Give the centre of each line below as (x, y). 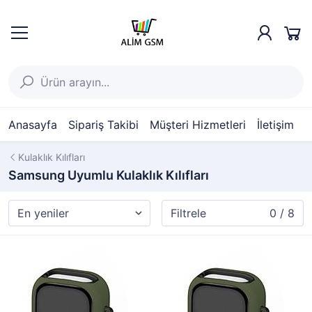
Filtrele (188, 213)
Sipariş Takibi (103, 125)
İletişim (275, 125)
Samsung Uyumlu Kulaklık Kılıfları (109, 175)
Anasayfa (33, 125)
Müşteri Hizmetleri (198, 125)
